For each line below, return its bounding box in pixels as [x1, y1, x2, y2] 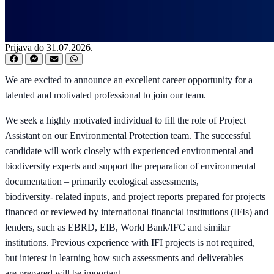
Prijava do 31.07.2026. [5, 42, 93, 53]
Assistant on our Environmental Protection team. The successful [5, 130, 251, 141]
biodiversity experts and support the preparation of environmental [5, 161, 256, 172]
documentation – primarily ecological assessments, [5, 176, 199, 187]
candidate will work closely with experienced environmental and [5, 146, 253, 157]
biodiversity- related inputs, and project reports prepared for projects [5, 191, 265, 202]
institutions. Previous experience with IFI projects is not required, [5, 237, 255, 248]
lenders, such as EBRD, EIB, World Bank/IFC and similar [5, 222, 230, 233]
